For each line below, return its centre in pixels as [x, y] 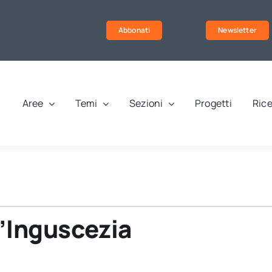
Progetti [213, 104]
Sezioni [146, 104]
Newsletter [237, 30]
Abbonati [134, 30]
